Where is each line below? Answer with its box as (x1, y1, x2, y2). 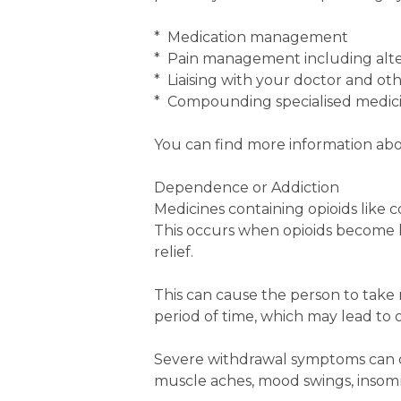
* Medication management (154, 29, 348, 46)
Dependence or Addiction (154, 179, 339, 196)
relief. (154, 243, 193, 260)
